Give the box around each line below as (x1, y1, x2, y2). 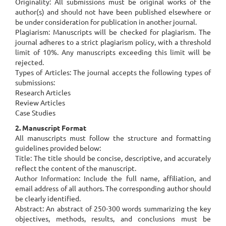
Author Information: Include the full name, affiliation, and (15, 174, 211, 183)
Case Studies (15, 108, 55, 117)
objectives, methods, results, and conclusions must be (15, 214, 211, 223)
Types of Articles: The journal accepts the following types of (15, 68, 211, 77)
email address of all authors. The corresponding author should (15, 184, 211, 193)
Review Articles (15, 98, 65, 107)
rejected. (15, 58, 44, 67)
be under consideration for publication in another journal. (15, 17, 197, 26)
